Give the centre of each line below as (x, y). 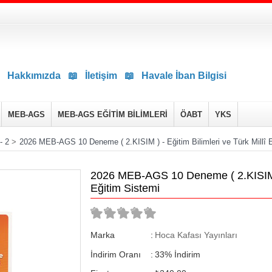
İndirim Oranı (115, 254)
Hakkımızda (34, 76)
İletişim (101, 76)
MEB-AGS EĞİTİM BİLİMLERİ (113, 114)
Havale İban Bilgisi (184, 76)
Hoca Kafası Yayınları (196, 235)
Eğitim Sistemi (125, 188)
